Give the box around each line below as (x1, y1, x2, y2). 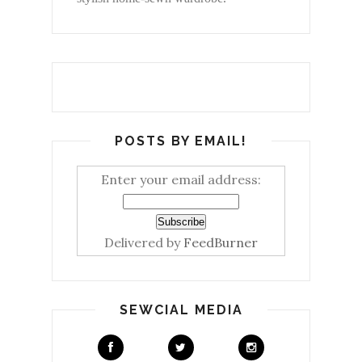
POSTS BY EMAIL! (115, 133, 247, 149)
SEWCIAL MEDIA (119, 301, 243, 318)
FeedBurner (183, 234, 258, 250)
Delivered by (104, 234, 183, 250)
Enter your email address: (101, 170, 261, 187)
